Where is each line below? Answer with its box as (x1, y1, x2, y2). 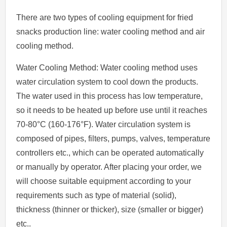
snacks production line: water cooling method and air (16, 27, 205, 36)
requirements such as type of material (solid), (16, 191, 177, 200)
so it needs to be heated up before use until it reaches (16, 105, 208, 115)
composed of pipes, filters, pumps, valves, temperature (16, 134, 211, 143)
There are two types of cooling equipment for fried (16, 13, 194, 22)
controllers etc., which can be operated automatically (16, 148, 204, 157)
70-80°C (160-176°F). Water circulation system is (16, 120, 191, 129)
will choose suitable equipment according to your (16, 176, 192, 185)
